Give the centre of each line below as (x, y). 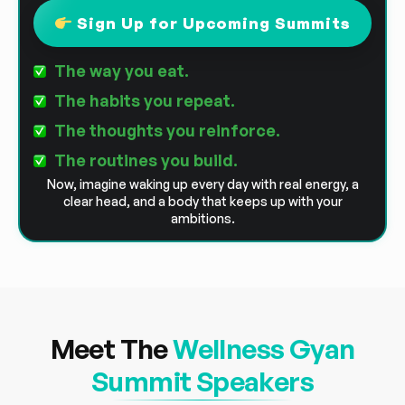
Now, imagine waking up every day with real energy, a (202, 184)
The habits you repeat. (144, 101)
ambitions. (202, 219)
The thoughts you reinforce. (167, 131)
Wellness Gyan (264, 349)
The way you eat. (121, 71)
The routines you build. (146, 160)
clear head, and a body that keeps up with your (202, 202)
